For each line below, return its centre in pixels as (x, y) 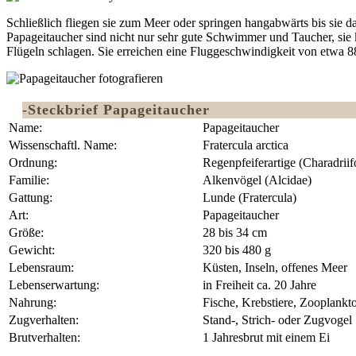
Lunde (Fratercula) (250, 198)
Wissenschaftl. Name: (63, 145)
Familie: (29, 180)
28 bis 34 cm (235, 233)
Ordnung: (33, 163)
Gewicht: (32, 250)
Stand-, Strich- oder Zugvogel (277, 320)
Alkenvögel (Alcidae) (257, 180)
